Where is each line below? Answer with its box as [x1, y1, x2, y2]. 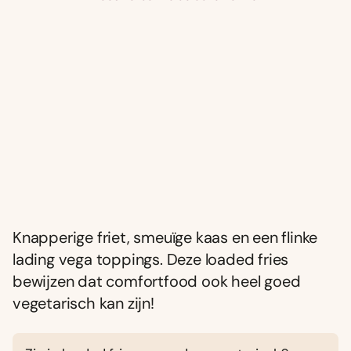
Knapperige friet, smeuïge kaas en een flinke [13, 226, 318, 248]
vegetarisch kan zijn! [13, 292, 154, 313]
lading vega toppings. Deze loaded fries [13, 248, 289, 270]
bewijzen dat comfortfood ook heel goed [13, 270, 301, 291]
